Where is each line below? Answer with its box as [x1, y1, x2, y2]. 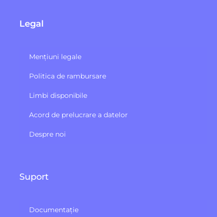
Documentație [29, 205, 78, 214]
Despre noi [29, 129, 66, 139]
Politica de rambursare [29, 71, 106, 80]
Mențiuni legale [29, 52, 81, 61]
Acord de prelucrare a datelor [29, 110, 128, 119]
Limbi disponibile [29, 91, 87, 100]
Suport [19, 171, 48, 182]
